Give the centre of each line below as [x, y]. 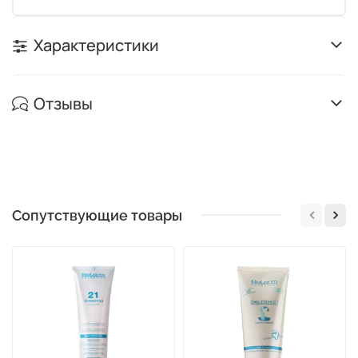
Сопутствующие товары [97, 215]
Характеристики [96, 45]
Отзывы [63, 103]
